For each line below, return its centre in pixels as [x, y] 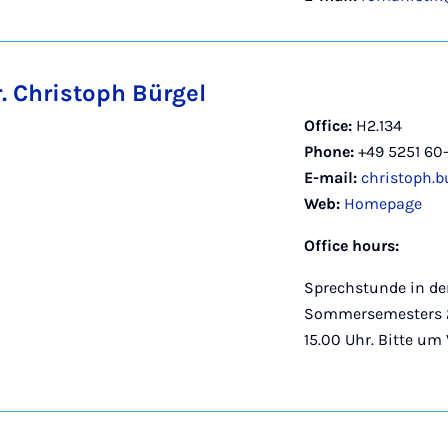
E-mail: [330, 177]
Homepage [383, 203]
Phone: [329, 151]
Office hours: [351, 245]
